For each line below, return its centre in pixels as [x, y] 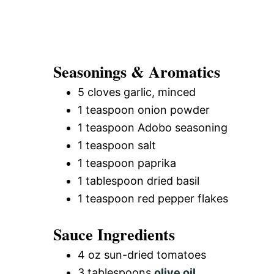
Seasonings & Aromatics [137, 71]
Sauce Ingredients [114, 234]
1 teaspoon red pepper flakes [153, 198]
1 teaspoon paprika [127, 163]
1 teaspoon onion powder [144, 109]
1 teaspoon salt [117, 145]
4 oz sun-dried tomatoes [142, 254]
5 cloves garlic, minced [137, 92]
